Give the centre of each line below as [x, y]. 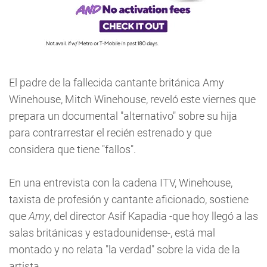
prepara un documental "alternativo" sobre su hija [123, 116]
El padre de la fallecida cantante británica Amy [117, 83]
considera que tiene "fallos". [72, 149]
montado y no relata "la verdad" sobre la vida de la [125, 249]
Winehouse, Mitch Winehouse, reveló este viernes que [132, 99]
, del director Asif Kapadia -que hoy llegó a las [154, 216]
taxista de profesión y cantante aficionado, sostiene [129, 199]
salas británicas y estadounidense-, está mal [112, 233]
